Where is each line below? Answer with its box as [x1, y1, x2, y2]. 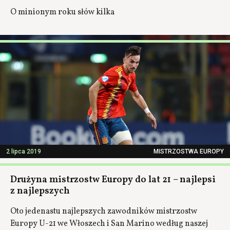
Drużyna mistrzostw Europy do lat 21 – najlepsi [10, 174, 216, 186]
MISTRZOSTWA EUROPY [154, 148, 224, 155]
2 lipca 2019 [6, 148, 41, 155]
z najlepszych [10, 185, 70, 198]
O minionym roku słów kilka [10, 7, 114, 18]
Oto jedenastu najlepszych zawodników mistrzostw [10, 206, 197, 217]
